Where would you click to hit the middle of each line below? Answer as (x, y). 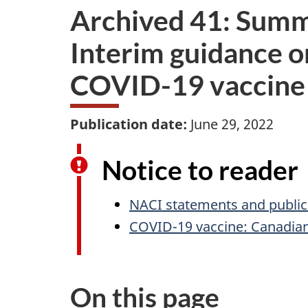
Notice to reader (200, 169)
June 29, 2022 (230, 124)
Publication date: (129, 124)
